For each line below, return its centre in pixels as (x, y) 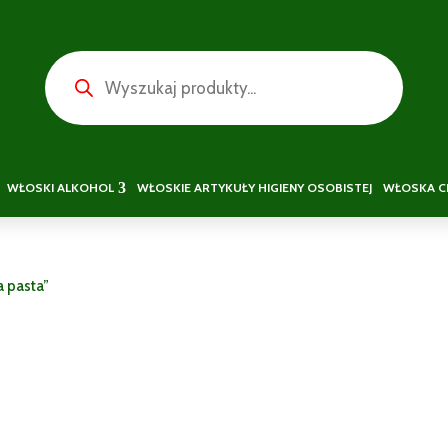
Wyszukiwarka (95, 66)
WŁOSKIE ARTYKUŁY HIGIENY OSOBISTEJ (254, 187)
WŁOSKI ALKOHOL (60, 187)
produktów (85, 80)
